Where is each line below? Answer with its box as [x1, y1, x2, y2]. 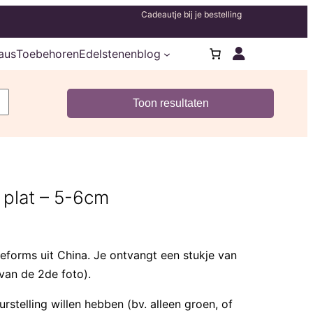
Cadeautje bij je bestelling [141, 9, 242, 20]
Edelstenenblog [79, 46, 161, 61]
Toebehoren [16, 46, 80, 61]
